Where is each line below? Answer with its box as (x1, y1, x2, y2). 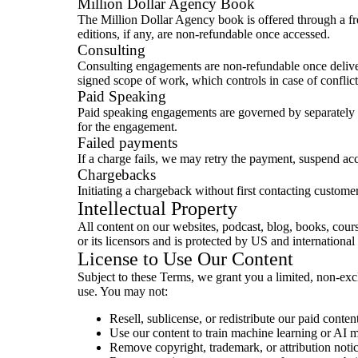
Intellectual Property (78, 198, 237, 219)
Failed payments (78, 134, 177, 151)
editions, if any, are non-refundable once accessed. (78, 27, 330, 41)
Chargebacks (78, 166, 156, 183)
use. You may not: (78, 284, 168, 298)
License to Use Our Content (78, 249, 293, 269)
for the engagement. (78, 120, 177, 133)
